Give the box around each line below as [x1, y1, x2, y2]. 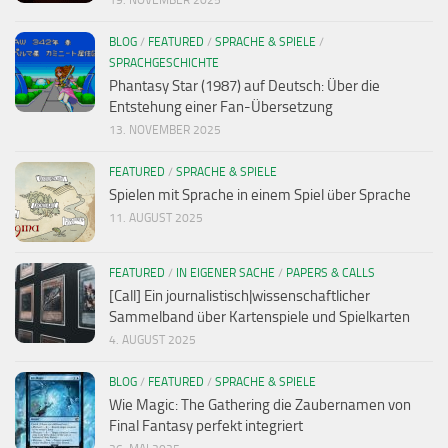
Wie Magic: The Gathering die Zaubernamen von [109, 395, 411, 414]
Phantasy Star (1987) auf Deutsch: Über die [109, 76, 380, 95]
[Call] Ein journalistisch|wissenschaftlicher [109, 286, 370, 305]
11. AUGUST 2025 [109, 210, 203, 225]
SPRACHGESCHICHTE [109, 55, 219, 70]
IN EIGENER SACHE [176, 265, 275, 280]
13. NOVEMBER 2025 [109, 122, 221, 137]
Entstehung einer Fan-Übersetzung [109, 97, 333, 116]
